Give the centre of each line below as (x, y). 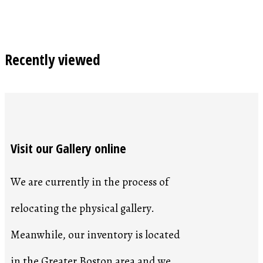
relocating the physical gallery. (82, 208)
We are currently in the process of (91, 182)
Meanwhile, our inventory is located (97, 235)
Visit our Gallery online (68, 148)
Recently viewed (53, 59)
